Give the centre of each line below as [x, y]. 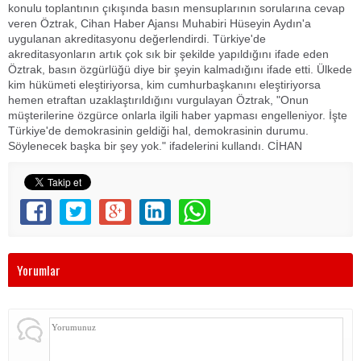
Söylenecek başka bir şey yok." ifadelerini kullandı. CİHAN [155, 146]
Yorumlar [39, 270]
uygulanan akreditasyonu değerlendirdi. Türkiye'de [137, 39]
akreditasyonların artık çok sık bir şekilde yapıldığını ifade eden [168, 54]
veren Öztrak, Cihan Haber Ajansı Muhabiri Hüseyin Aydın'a [160, 23]
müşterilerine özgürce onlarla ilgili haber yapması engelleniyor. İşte [178, 115]
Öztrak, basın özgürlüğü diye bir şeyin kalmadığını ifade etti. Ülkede [180, 69]
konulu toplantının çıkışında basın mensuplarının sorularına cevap [176, 8]
